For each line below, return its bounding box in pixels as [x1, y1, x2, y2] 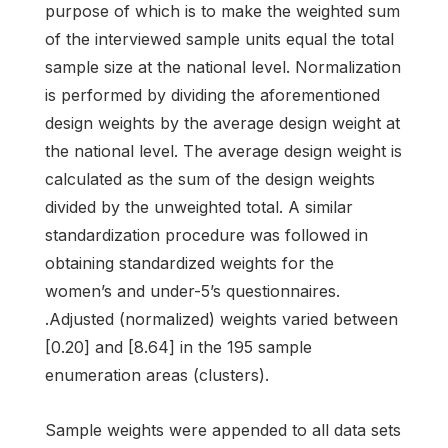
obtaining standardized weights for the [45, 252, 334, 273]
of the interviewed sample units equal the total [45, 28, 394, 49]
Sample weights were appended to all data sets [45, 420, 401, 441]
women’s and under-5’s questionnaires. [45, 280, 340, 301]
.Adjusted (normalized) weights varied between [45, 308, 398, 329]
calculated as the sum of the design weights [45, 168, 375, 189]
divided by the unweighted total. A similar [45, 196, 353, 217]
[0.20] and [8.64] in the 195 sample [45, 336, 312, 357]
